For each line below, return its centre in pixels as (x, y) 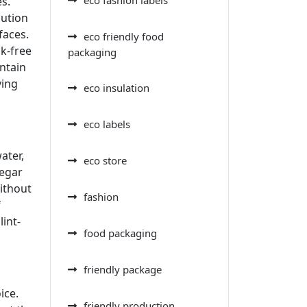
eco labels (107, 124)
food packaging (120, 233)
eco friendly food (124, 36)
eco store (105, 160)
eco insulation (116, 87)
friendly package (123, 269)
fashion (101, 196)
